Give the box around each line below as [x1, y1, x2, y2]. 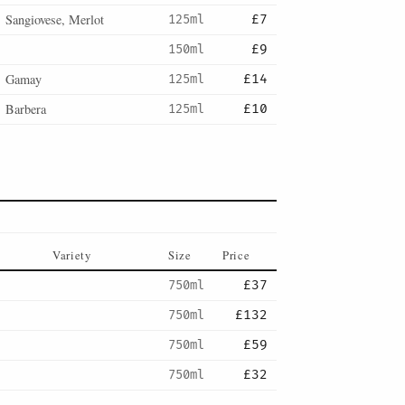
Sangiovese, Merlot [5, 11, 104, 28]
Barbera [5, 100, 46, 118]
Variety [52, 247, 91, 263]
